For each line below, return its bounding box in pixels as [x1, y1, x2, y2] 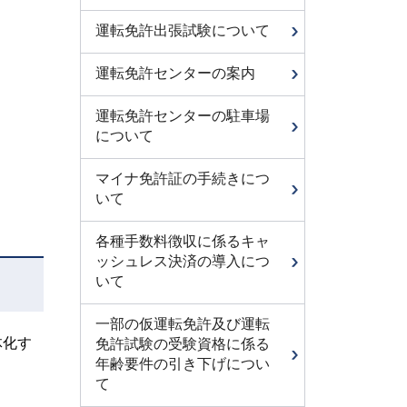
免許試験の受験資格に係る [95, 336, 270, 352]
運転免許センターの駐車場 [95, 108, 270, 124]
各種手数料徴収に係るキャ [95, 233, 270, 249]
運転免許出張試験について [95, 23, 270, 38]
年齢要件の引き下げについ [95, 356, 270, 372]
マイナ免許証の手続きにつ [95, 171, 270, 186]
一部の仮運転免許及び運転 [95, 316, 270, 332]
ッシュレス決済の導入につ [95, 253, 270, 269]
